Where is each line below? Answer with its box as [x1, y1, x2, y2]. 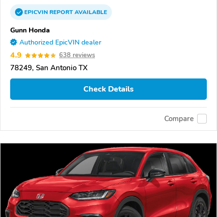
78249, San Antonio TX [10, 63, 88, 73]
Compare [164, 114, 194, 124]
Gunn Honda [10, 25, 50, 35]
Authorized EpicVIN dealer [19, 38, 101, 47]
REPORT [49, 8, 73, 16]
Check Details [83, 83, 134, 94]
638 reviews [59, 51, 95, 60]
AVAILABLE [73, 8, 107, 16]
